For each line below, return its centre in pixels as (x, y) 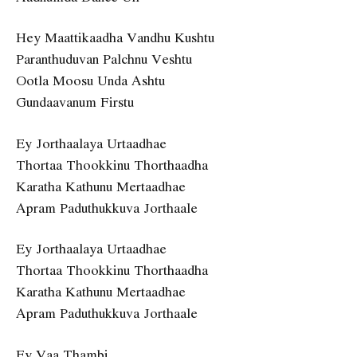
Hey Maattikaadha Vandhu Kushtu (115, 37)
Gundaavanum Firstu (75, 102)
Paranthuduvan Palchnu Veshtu (104, 59)
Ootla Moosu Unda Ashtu (90, 80)
